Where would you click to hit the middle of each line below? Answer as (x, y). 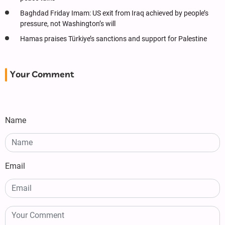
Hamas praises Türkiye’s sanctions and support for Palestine (114, 39)
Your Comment (42, 75)
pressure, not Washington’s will (68, 24)
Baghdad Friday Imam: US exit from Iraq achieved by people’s (114, 14)
